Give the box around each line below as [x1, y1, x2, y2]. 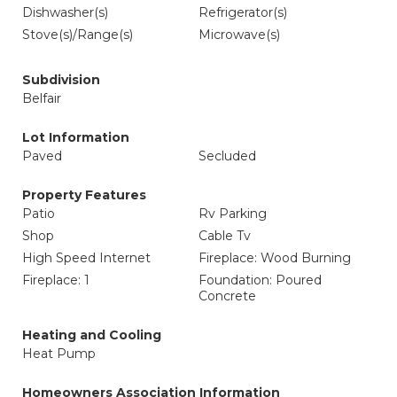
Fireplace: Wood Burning [198, 250, 351, 266]
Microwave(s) [198, 27, 280, 43]
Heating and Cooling [22, 327, 161, 343]
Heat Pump [22, 346, 96, 362]
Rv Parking [198, 206, 267, 222]
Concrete [198, 288, 256, 304]
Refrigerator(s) [198, 4, 287, 20]
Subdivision [22, 72, 100, 88]
